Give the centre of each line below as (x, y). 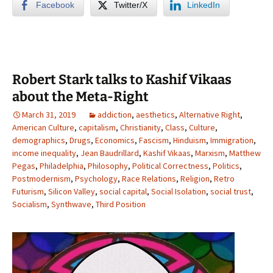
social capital (123, 191)
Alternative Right (210, 114)
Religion (195, 178)
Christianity (140, 127)
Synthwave (71, 204)
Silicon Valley (72, 191)
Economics (115, 140)
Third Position (121, 204)
